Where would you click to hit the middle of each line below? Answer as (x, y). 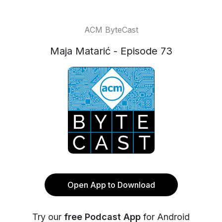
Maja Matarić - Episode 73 (111, 51)
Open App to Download (111, 185)
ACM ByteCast (111, 30)
